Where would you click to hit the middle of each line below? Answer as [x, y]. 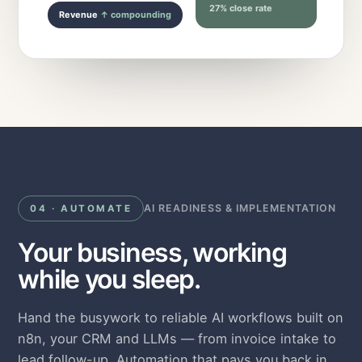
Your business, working [152, 252]
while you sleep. [109, 279]
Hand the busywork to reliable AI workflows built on [181, 317]
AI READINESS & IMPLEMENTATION [240, 208]
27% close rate [241, 8]
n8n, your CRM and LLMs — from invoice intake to [177, 338]
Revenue [79, 15]
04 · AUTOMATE [81, 208]
